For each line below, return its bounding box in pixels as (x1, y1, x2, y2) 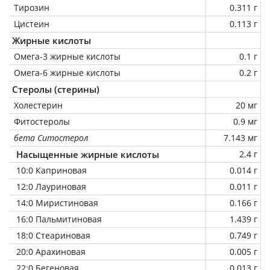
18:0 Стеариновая (16, 229, 90, 241)
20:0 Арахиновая (16, 245, 86, 257)
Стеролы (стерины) (12, 83, 99, 95)
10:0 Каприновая (16, 164, 87, 176)
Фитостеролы (14, 115, 70, 127)
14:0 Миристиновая (16, 196, 98, 209)
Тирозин (14, 1, 49, 13)
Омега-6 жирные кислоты (14, 66, 121, 78)
